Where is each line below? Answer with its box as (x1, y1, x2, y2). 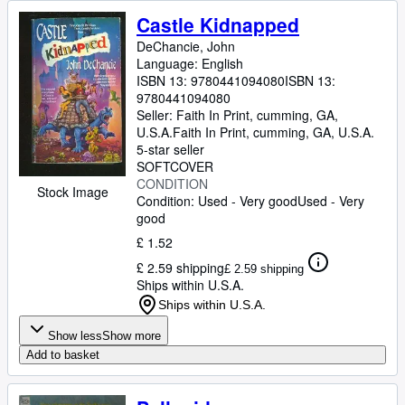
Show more (102, 329, 161, 343)
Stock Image (36, 183, 108, 202)
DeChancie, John (137, 37, 235, 55)
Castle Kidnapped (137, 11, 299, 38)
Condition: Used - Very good (137, 192, 297, 210)
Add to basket (26, 348, 99, 362)
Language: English (137, 54, 243, 72)
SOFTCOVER (137, 157, 213, 175)
